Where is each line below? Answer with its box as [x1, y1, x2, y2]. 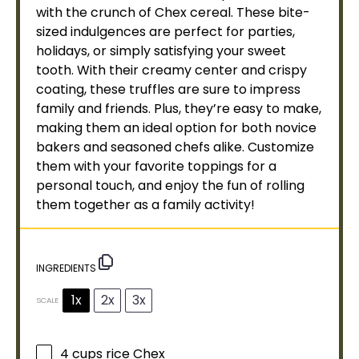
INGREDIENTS [36, 261, 96, 275]
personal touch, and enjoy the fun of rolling [36, 176, 305, 195]
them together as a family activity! [36, 196, 255, 214]
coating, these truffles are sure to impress [36, 80, 301, 99]
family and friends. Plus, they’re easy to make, [36, 99, 321, 118]
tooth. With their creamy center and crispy [36, 61, 307, 79]
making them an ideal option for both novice [36, 119, 317, 137]
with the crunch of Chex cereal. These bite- [36, 3, 310, 22]
